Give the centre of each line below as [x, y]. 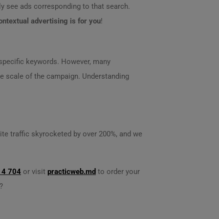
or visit [34, 172]
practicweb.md [72, 172]
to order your [118, 172]
